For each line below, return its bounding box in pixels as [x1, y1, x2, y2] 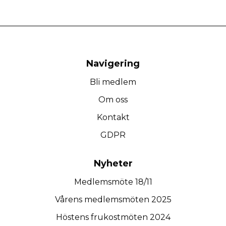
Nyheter [93, 158, 133, 169]
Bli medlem [90, 77, 136, 87]
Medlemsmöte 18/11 [74, 177, 152, 187]
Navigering [86, 58, 140, 69]
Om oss [98, 95, 128, 104]
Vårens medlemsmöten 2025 [54, 195, 172, 204]
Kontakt [96, 112, 130, 122]
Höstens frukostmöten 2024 [55, 212, 171, 222]
